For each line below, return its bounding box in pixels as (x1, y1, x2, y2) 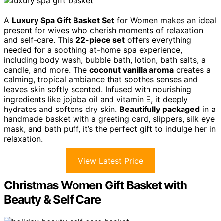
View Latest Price (78, 156, 143, 166)
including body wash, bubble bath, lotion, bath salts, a (4, 55, 206, 65)
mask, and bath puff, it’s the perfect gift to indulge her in (4, 124, 216, 134)
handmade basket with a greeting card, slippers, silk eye (4, 114, 215, 124)
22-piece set (75, 35, 125, 45)
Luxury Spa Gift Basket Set (12, 15, 114, 26)
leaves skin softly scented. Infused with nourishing (4, 84, 191, 95)
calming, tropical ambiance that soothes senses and (4, 74, 198, 85)
